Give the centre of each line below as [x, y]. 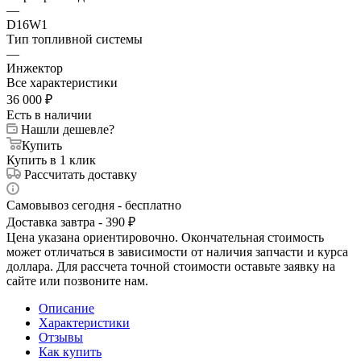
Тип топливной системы [75, 39]
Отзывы [61, 337]
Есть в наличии [49, 114]
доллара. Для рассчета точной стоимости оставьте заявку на [171, 266]
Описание [66, 308]
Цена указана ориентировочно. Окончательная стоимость [165, 237]
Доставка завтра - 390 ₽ [71, 222]
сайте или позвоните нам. [77, 280]
